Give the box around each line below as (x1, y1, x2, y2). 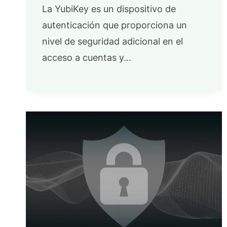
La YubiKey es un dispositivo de (42, 3, 176, 14)
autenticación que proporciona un (42, 19, 187, 30)
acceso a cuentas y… (42, 52, 131, 63)
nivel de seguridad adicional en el (42, 35, 183, 47)
